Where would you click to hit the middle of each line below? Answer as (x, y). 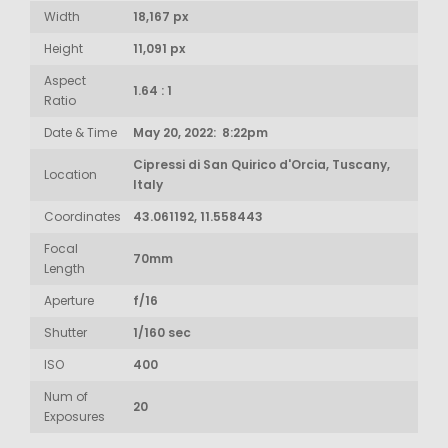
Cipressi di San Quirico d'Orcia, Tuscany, (261, 164)
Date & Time (80, 132)
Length (64, 268)
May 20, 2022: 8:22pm (200, 132)
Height (63, 48)
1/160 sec (162, 332)
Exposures (74, 416)
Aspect (65, 80)
